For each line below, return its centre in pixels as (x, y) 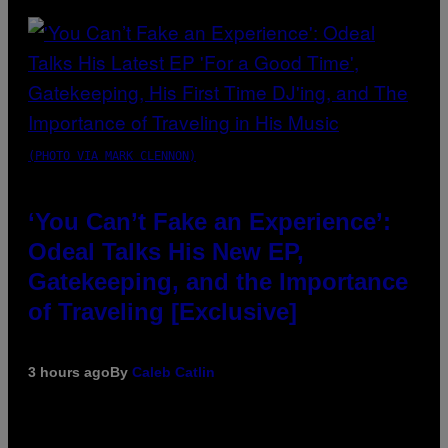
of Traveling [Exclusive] (162, 311)
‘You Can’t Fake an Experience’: (209, 221)
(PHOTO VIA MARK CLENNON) (112, 155)
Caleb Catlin (173, 371)
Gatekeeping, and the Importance (218, 281)
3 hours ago (69, 371)
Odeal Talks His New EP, (166, 251)
